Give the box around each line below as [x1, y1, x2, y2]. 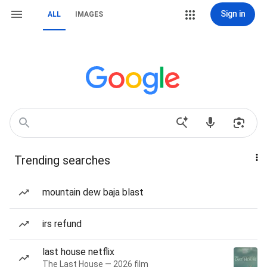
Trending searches [14, 153, 110, 167]
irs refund [42, 218, 82, 229]
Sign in [220, 9, 246, 18]
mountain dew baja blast [42, 187, 144, 198]
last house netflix [42, 246, 114, 257]
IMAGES [75, 10, 103, 18]
